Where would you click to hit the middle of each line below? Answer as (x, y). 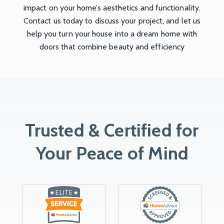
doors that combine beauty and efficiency (112, 46)
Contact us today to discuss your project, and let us (112, 20)
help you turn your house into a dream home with (112, 33)
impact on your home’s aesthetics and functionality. (112, 7)
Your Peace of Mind (112, 153)
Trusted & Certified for (112, 130)
